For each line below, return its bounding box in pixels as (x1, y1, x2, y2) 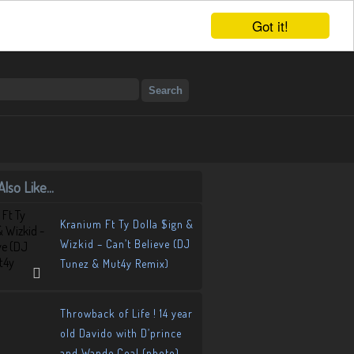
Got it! (252, 16, 288, 36)
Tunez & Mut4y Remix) (60, 257, 169, 270)
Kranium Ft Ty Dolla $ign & (60, 217, 194, 231)
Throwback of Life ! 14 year (60, 307, 193, 320)
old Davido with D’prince (60, 326, 182, 340)
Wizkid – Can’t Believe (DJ (60, 237, 190, 250)
